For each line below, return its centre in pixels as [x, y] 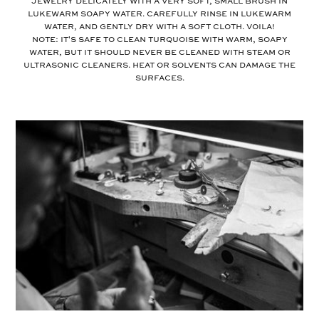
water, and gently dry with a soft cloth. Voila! [159, 27]
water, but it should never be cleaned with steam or [159, 53]
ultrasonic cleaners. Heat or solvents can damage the [159, 66]
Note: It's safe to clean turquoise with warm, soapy [159, 40]
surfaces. [159, 79]
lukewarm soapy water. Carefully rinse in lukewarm [159, 15]
